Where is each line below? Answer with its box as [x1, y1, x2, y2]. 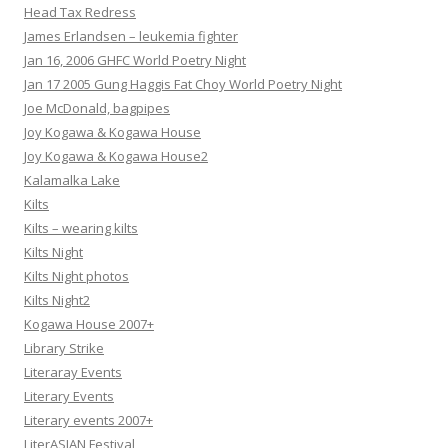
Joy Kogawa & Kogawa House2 [24, 147, 208, 166]
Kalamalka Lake [24, 171, 120, 190]
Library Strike [24, 339, 104, 358]
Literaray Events [24, 363, 122, 382]
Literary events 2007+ [24, 411, 153, 430]
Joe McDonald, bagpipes [24, 99, 170, 118]
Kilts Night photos [24, 267, 129, 286]
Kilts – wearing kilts [24, 219, 138, 238]
